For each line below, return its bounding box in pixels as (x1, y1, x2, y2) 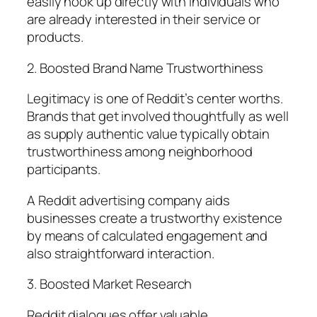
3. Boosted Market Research (27, 275, 192, 294)
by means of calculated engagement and (27, 226, 268, 245)
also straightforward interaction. (27, 243, 214, 263)
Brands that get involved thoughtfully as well (27, 107, 289, 126)
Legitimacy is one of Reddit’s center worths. (27, 89, 283, 108)
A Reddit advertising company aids (27, 190, 230, 209)
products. (27, 28, 84, 47)
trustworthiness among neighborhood (27, 142, 253, 161)
